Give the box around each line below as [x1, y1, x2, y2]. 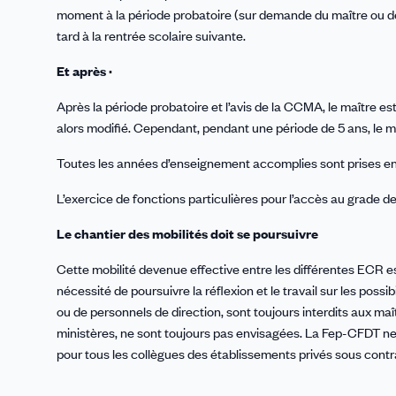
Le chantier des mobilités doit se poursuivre [57, 224, 318, 242]
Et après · [57, 61, 112, 80]
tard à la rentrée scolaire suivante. [57, 26, 246, 44]
